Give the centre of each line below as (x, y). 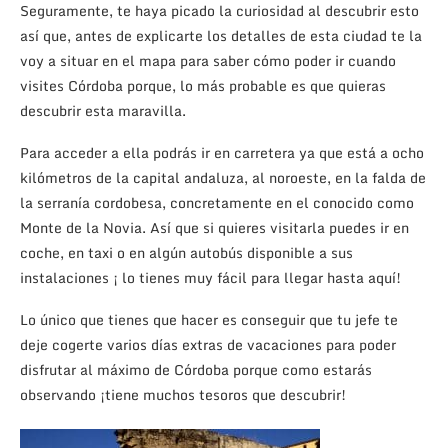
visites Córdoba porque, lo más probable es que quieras (203, 86)
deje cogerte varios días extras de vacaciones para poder (208, 345)
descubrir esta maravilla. (103, 111)
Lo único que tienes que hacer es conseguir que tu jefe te (209, 320)
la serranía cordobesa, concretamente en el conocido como (217, 203)
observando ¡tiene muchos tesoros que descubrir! (183, 395)
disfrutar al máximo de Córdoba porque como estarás (196, 370)
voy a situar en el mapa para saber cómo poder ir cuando (208, 61)
